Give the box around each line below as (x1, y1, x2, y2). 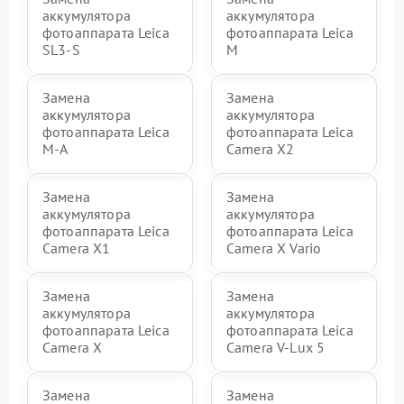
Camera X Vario (226, 239, 322, 257)
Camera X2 (226, 140, 295, 158)
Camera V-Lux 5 (226, 338, 326, 356)
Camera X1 (42, 239, 111, 257)
